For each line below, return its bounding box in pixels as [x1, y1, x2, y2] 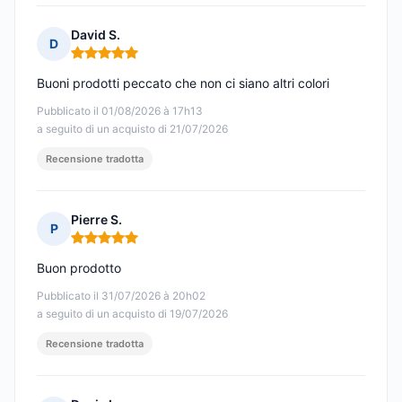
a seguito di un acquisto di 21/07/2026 [37, 122, 228, 136]
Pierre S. [71, 212, 122, 228]
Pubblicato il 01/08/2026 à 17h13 [37, 104, 203, 118]
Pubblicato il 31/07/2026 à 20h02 [37, 289, 205, 303]
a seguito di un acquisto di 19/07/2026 [37, 307, 228, 321]
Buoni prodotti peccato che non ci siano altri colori [37, 75, 329, 92]
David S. [71, 27, 120, 43]
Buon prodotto [37, 260, 121, 276]
